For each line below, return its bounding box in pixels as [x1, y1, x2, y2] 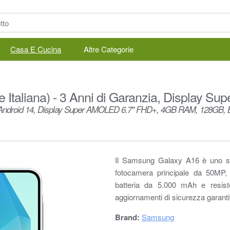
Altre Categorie [84, 44, 133, 54]
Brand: [115, 212, 142, 223]
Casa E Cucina [10, 44, 61, 54]
